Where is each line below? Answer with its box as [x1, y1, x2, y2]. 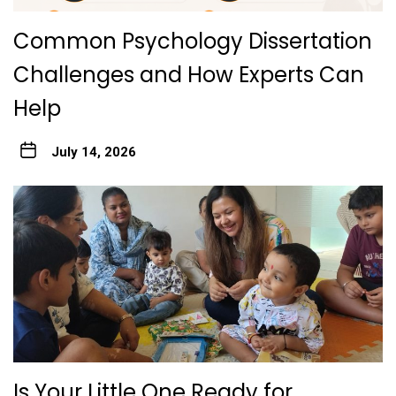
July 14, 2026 [50, 143, 136, 160]
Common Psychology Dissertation [13, 26, 372, 56]
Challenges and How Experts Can [13, 59, 364, 89]
